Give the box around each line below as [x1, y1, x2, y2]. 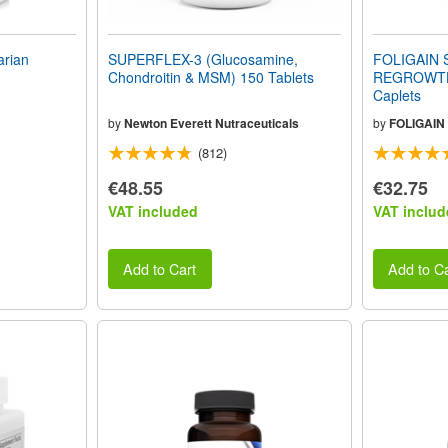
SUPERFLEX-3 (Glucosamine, [107, 48, 298, 69]
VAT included [107, 200, 198, 221]
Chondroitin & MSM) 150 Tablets [107, 66, 314, 87]
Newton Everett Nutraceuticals [123, 113, 299, 132]
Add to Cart [123, 258, 197, 280]
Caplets [372, 84, 421, 105]
